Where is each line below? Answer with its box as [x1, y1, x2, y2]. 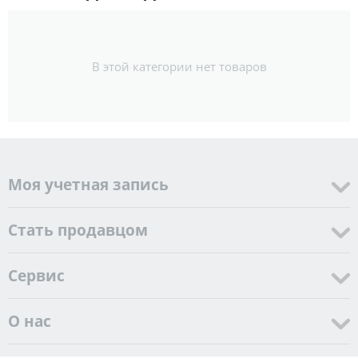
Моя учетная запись [8, 173, 169, 195]
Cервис [8, 265, 65, 286]
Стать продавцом [8, 219, 148, 241]
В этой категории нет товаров [91, 58, 267, 74]
